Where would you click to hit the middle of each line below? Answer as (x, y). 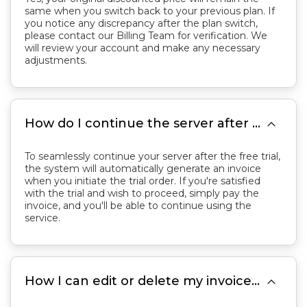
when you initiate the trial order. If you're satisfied (143, 181)
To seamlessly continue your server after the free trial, (152, 156)
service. (42, 218)
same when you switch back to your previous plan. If (150, 11)
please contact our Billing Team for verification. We (146, 36)
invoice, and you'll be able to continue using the (138, 206)
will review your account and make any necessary (143, 48)
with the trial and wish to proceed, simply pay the (142, 193)
